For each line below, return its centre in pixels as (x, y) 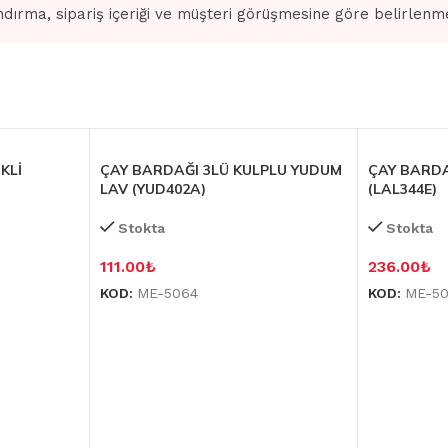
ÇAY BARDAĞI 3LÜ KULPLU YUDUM (220, 170)
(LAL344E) (403, 189)
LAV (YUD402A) (152, 189)
